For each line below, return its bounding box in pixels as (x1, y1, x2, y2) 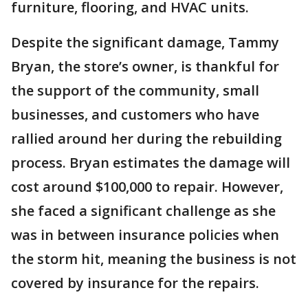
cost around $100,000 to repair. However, (11, 177, 283, 196)
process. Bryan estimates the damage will (11, 153, 290, 172)
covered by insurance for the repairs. (11, 274, 259, 292)
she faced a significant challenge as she (11, 201, 276, 220)
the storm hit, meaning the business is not (11, 250, 296, 268)
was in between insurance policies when (11, 225, 279, 244)
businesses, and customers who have (11, 105, 259, 124)
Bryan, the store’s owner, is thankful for (11, 57, 279, 76)
